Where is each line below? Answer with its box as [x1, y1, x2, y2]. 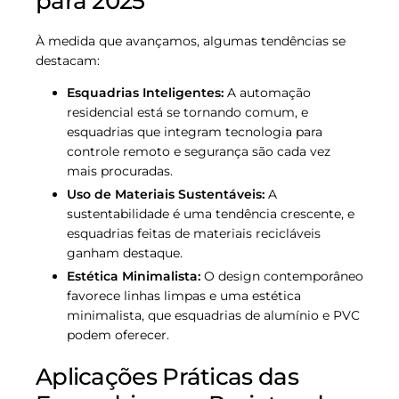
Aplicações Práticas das [36, 362, 298, 392]
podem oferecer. [67, 327, 169, 344]
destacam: [36, 52, 100, 69]
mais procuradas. [67, 162, 173, 179]
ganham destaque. [67, 244, 183, 261]
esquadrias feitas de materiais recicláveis [67, 224, 321, 241]
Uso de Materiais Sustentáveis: [67, 185, 265, 202]
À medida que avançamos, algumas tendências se [36, 32, 346, 49]
